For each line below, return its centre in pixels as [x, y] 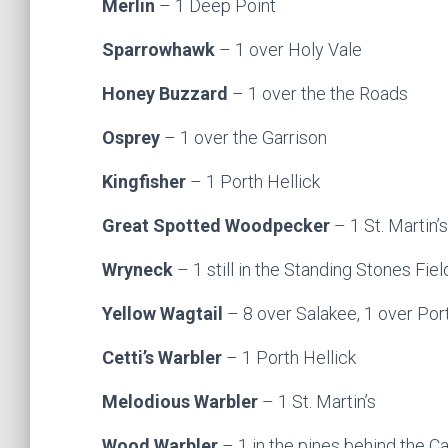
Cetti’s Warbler [164, 357]
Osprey [133, 137]
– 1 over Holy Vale [290, 49]
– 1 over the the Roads [320, 93]
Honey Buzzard [167, 93]
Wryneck [139, 269]
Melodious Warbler [182, 401]
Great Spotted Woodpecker [218, 225]
